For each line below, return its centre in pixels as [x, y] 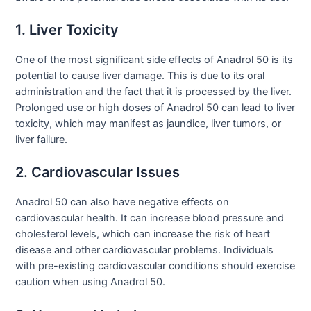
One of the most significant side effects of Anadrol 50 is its [154, 59]
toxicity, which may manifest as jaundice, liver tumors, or [149, 123]
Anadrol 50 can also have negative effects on [123, 202]
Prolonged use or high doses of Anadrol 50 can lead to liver [155, 107]
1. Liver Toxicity [67, 30]
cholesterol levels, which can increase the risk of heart [143, 234]
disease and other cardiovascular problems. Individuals [145, 250]
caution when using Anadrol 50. [91, 282]
